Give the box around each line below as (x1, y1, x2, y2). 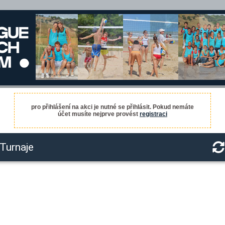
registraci (140, 110, 167, 118)
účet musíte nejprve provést (58, 110, 140, 118)
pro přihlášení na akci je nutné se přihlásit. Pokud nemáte (31, 103, 194, 110)
